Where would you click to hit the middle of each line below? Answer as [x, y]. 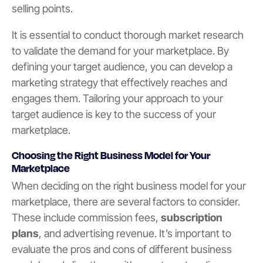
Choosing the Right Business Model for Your [111, 155]
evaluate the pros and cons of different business [122, 249]
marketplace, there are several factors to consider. [126, 202]
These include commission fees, [85, 218]
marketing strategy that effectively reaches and [119, 83]
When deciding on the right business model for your [129, 186]
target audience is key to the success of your [114, 114]
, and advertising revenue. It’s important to [135, 234]
